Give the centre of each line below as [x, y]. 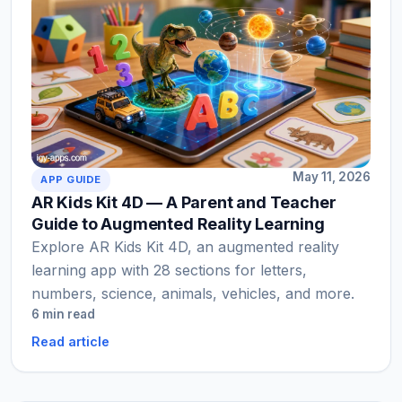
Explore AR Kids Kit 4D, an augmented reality [185, 246]
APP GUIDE [71, 179]
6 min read [63, 314]
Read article [70, 341]
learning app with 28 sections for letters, [169, 270]
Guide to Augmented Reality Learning [178, 223]
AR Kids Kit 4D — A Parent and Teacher [184, 202]
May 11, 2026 [332, 176]
